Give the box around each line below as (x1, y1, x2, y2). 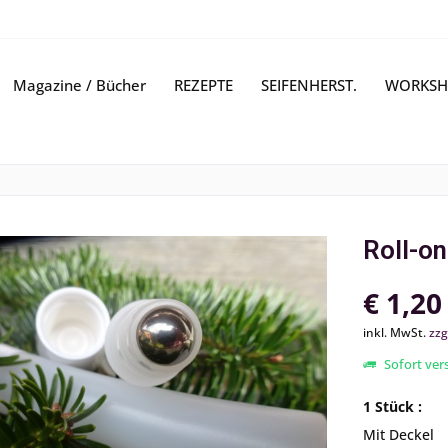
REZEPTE (174, 75, 233, 95)
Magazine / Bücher (13, 75, 146, 95)
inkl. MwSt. (362, 324, 429, 341)
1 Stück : (362, 397, 422, 416)
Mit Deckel (362, 425, 434, 444)
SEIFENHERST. (261, 75, 357, 95)
